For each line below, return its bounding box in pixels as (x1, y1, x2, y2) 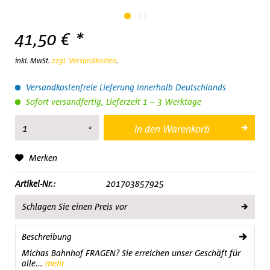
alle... (22, 258, 43, 268)
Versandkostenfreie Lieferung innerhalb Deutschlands (24, 82, 226, 92)
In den (134, 123, 161, 135)
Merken (29, 152, 57, 163)
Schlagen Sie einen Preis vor (22, 201, 127, 212)
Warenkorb (163, 123, 210, 135)
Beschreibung (22, 231, 72, 242)
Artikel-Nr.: (15, 178, 55, 189)
